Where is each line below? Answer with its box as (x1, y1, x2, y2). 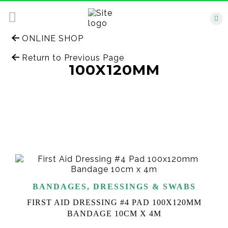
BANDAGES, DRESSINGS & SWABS (32, 182, 196, 191)
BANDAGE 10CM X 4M (67, 209, 161, 218)
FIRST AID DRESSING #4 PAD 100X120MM (26, 198, 202, 207)
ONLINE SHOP (19, 34, 83, 43)
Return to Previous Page (19, 53, 124, 63)
